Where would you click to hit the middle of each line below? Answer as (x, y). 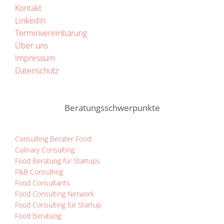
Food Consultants (42, 183)
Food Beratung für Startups (57, 161)
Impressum (35, 58)
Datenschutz (36, 71)
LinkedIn (30, 21)
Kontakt (28, 8)
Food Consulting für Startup (58, 205)
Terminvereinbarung (51, 33)
